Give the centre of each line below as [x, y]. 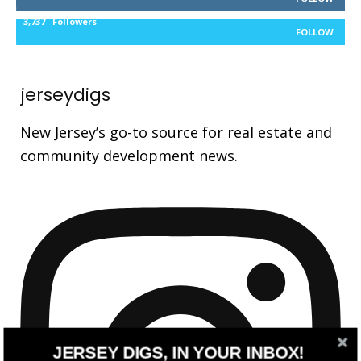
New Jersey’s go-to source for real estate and [176, 132]
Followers [75, 21]
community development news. [129, 155]
